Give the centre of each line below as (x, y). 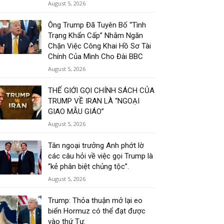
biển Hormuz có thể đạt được (97, 211)
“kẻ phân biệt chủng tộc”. (89, 167)
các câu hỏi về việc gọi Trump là (101, 156)
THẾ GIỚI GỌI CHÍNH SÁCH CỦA (101, 91)
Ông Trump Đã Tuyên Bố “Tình (97, 25)
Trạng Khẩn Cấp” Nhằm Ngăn (96, 36)
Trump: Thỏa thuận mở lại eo (95, 201)
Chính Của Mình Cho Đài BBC (96, 57)
